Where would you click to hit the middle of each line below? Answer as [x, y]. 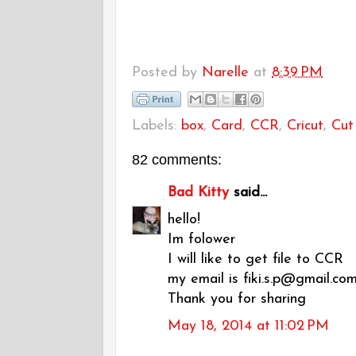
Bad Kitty [198, 193]
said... [248, 193]
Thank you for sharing [237, 300]
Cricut [305, 126]
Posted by [167, 73]
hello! [184, 220]
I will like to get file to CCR [255, 260]
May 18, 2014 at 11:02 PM [248, 327]
